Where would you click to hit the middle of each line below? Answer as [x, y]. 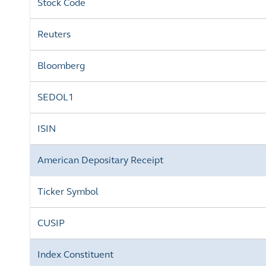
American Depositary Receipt [100, 160]
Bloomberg [61, 66]
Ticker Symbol [68, 191]
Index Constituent [75, 254]
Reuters [54, 34]
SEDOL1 [56, 97]
